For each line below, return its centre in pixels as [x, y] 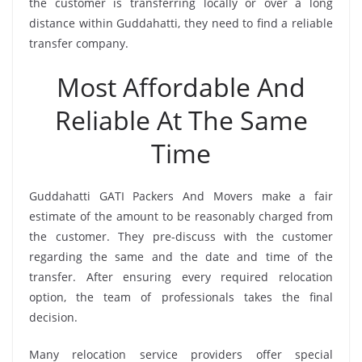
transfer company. [79, 44]
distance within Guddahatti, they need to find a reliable [181, 23]
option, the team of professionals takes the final [181, 297]
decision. [53, 318]
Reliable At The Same [181, 120]
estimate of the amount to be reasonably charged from [181, 217]
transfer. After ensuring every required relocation [181, 277]
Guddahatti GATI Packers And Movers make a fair [181, 196]
